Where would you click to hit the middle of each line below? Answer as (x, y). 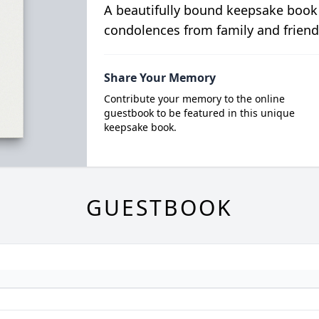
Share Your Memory (159, 78)
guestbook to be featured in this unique (199, 113)
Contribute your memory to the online (194, 99)
